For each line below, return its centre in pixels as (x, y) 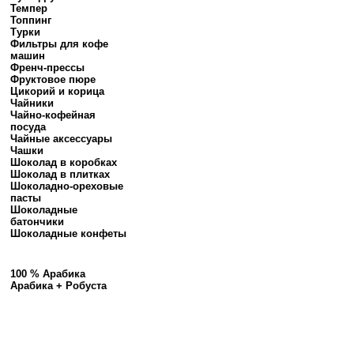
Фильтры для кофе (59, 44)
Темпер (29, 8)
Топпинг (31, 20)
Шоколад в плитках (60, 174)
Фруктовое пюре (53, 79)
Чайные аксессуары (61, 139)
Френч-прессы (47, 68)
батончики (37, 222)
